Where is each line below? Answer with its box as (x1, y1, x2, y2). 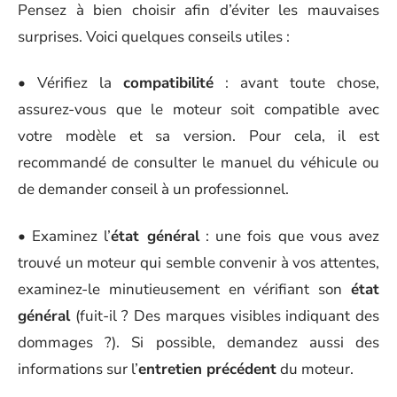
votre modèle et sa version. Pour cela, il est (18, 126, 379, 146)
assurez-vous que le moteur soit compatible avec (18, 99, 379, 120)
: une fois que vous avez (198, 225, 380, 246)
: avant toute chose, (214, 73, 379, 93)
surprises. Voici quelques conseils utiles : (18, 26, 290, 47)
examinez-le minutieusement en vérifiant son (18, 278, 351, 300)
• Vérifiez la (18, 73, 123, 93)
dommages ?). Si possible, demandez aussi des (18, 331, 379, 353)
